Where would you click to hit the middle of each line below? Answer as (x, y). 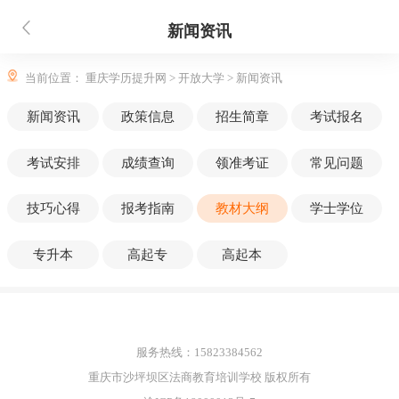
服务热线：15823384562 (199, 353)
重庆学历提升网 (128, 78)
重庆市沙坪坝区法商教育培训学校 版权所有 (199, 378)
